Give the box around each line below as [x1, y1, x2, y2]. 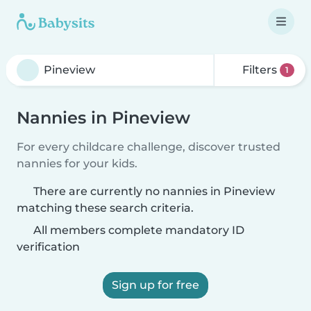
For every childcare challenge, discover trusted [17, 140, 280, 153]
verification [17, 240, 80, 253]
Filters [239, 63, 280, 76]
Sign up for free [112, 278, 199, 292]
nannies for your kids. [17, 157, 137, 170]
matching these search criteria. [17, 201, 194, 215]
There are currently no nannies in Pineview [33, 185, 275, 198]
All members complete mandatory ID [31, 224, 244, 237]
